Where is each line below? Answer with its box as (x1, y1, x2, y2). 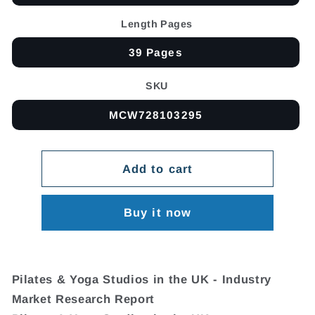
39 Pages (128, 46, 183, 59)
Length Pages (121, 18, 193, 30)
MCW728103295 (108, 108, 202, 121)
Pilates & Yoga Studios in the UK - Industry (11, 273, 271, 286)
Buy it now (124, 206, 191, 219)
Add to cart (122, 162, 193, 175)
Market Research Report (11, 292, 155, 306)
